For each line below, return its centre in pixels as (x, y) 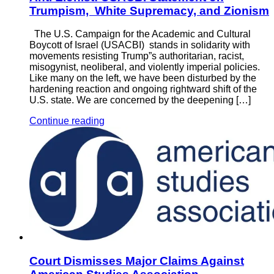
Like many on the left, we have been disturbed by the (143, 78)
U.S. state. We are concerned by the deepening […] (140, 100)
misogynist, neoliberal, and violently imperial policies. (145, 67)
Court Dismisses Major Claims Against (137, 261)
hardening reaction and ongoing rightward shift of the (143, 89)
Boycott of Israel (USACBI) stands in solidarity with (140, 45)
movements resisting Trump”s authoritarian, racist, (137, 56)
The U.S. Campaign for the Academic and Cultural (140, 34)
